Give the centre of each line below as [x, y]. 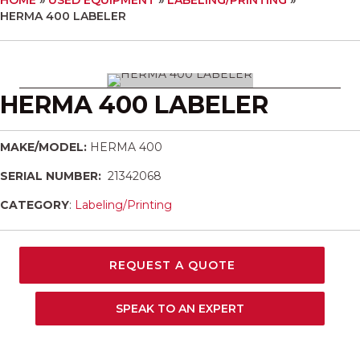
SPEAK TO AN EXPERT [180, 308]
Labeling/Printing [123, 205]
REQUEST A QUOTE [172, 265]
